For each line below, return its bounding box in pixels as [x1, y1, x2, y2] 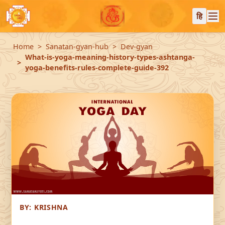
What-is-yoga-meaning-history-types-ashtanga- [25, 52, 195, 62]
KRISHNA [34, 202, 68, 212]
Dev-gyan [121, 42, 153, 51]
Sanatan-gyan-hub [46, 42, 108, 51]
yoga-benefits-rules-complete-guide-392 [25, 63, 169, 72]
